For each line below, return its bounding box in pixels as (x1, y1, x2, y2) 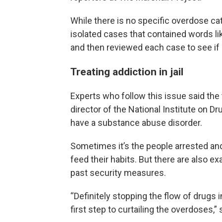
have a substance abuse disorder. (70, 117, 202, 128)
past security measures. (70, 167, 166, 178)
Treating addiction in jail (70, 65, 183, 78)
